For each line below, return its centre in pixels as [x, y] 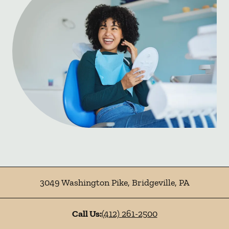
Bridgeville [152, 182]
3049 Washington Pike [84, 182]
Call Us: [87, 214]
